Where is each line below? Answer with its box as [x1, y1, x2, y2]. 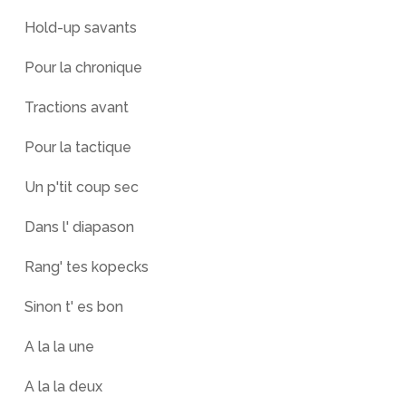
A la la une [24, 338, 94, 355]
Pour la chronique [24, 59, 142, 76]
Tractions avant [24, 99, 129, 116]
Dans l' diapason [24, 218, 134, 236]
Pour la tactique [24, 139, 131, 156]
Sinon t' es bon [24, 298, 123, 315]
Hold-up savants [24, 19, 137, 36]
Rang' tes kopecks [24, 258, 149, 275]
